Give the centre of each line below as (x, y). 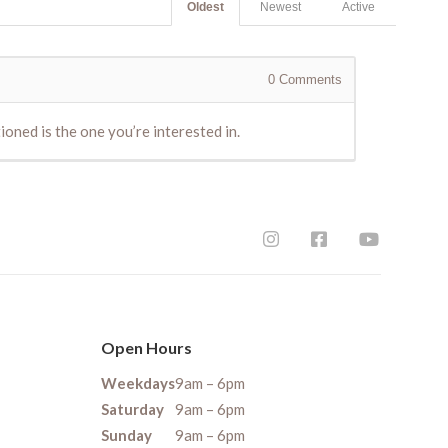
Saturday (132, 409)
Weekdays (138, 383)
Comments (308, 80)
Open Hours (146, 348)
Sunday (126, 435)
